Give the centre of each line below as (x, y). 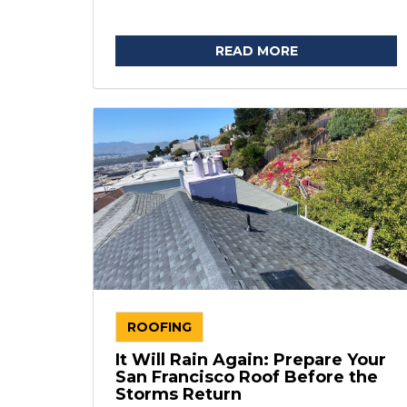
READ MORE (256, 51)
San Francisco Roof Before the (247, 377)
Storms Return (179, 394)
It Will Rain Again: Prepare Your (251, 360)
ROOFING (159, 327)
